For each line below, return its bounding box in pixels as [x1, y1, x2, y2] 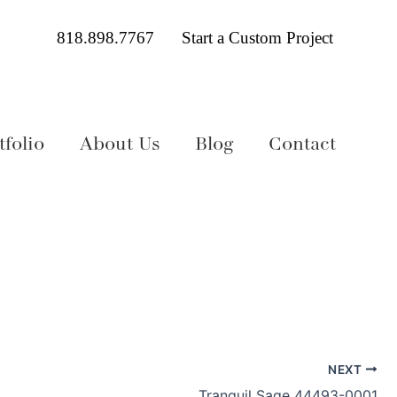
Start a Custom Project [181, 28, 333, 47]
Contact [269, 133, 337, 154]
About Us [80, 133, 160, 154]
